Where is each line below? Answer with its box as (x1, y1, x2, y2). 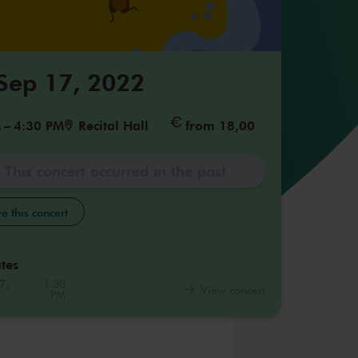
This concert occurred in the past (4, 161, 226, 181)
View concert (201, 281, 265, 296)
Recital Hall (78, 116, 149, 133)
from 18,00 (185, 116, 255, 133)
